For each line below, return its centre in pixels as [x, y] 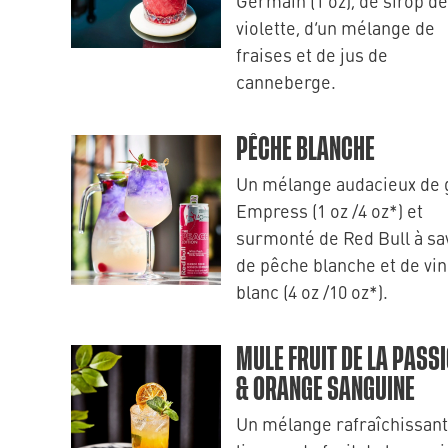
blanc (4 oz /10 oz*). [312, 291]
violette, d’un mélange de [335, 27]
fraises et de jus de [312, 54]
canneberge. [286, 81]
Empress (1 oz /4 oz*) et [329, 210]
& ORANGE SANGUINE [325, 390]
